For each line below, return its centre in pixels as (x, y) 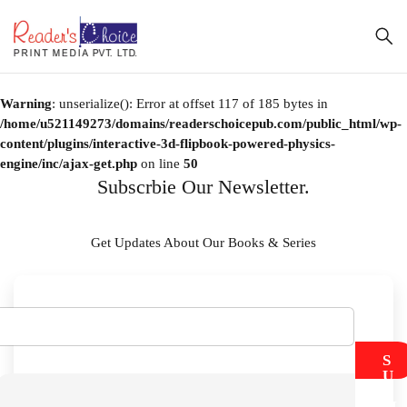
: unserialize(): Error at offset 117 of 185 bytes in (190, 104)
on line (160, 164)
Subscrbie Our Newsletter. (203, 187)
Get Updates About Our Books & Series (203, 243)
